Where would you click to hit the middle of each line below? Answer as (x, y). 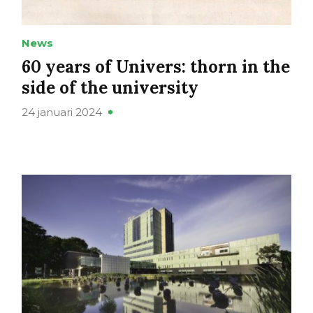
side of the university (110, 88)
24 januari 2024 (61, 112)
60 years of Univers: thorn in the (155, 67)
